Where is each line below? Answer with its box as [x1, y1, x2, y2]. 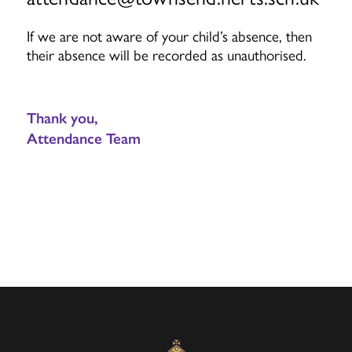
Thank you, [26, 109, 98, 128]
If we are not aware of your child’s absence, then [26, 24, 312, 46]
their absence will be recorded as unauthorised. [26, 43, 310, 65]
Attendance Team [26, 130, 141, 148]
